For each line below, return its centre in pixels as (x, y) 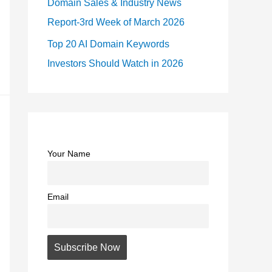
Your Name (69, 154)
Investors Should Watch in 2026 (115, 63)
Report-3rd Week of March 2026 (116, 22)
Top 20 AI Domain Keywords (108, 44)
